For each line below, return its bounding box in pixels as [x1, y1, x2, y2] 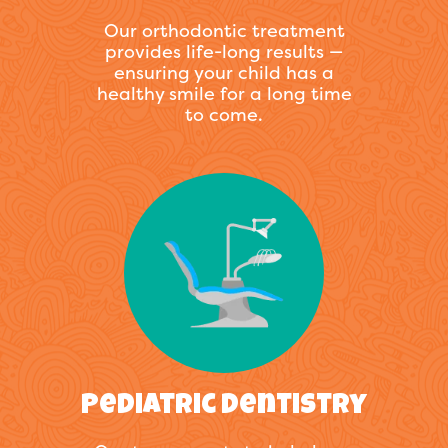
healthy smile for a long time [96, 81, 352, 107]
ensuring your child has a [114, 60, 334, 86]
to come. [185, 102, 263, 128]
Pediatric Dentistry [81, 393, 367, 422]
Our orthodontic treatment [103, 18, 345, 44]
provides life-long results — [105, 39, 343, 65]
